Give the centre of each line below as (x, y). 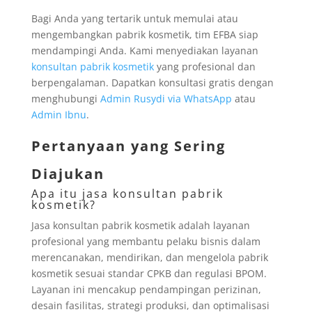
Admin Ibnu (58, 114)
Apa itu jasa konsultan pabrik (127, 193)
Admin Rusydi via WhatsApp (166, 98)
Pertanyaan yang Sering (128, 146)
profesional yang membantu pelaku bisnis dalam (146, 241)
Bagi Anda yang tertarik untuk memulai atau (134, 18)
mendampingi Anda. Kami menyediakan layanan (145, 50)
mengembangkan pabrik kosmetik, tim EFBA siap (145, 34)
